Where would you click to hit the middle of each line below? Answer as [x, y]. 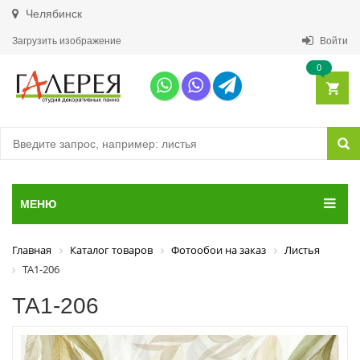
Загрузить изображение [67, 41]
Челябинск [52, 14]
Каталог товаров [111, 250]
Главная [32, 250]
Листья [302, 250]
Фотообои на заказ [219, 250]
